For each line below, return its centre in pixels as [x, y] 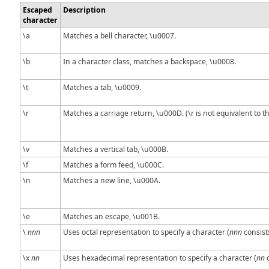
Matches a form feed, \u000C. [113, 165]
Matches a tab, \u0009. [102, 87]
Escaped [38, 10]
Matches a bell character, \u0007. [119, 35]
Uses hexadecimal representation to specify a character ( [160, 258]
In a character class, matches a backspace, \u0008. [150, 61]
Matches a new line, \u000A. [112, 180]
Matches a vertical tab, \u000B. [116, 149]
